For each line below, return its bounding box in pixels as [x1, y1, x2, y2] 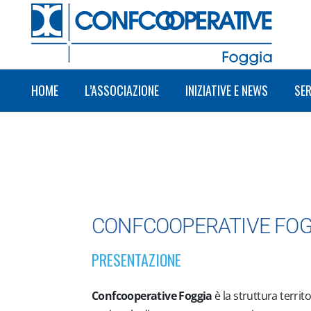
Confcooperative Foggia [92, 288, 212, 303]
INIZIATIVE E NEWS [185, 81, 268, 99]
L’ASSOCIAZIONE [85, 81, 159, 99]
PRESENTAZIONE [92, 249, 181, 271]
